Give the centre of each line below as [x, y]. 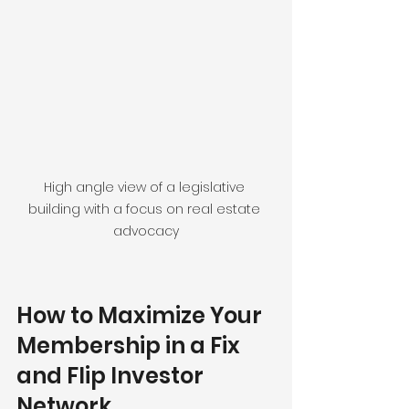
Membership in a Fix [131, 346]
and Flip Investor [112, 376]
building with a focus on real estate [146, 210]
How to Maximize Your [142, 316]
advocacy [146, 231]
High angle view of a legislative [146, 188]
